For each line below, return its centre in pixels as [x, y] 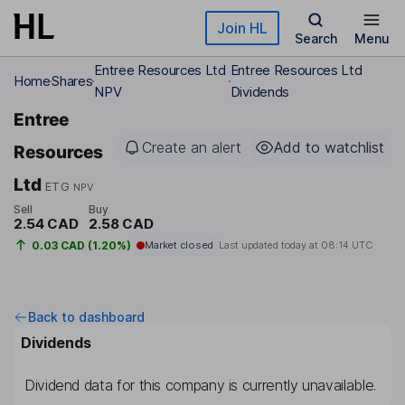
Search [316, 38]
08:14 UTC [346, 245]
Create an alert [192, 147]
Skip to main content [79, 22]
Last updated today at [269, 245]
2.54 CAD [46, 224]
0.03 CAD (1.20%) [81, 245]
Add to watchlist [329, 147]
